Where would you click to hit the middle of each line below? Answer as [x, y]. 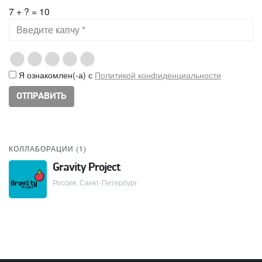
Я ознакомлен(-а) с [56, 75]
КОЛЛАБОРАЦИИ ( [44, 148]
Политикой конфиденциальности [158, 75]
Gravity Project [87, 168]
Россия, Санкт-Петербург [95, 182]
